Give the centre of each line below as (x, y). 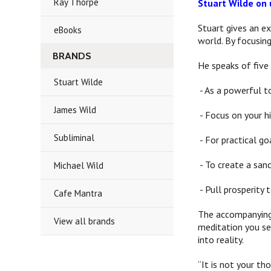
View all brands (85, 221)
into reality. (221, 240)
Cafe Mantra (78, 193)
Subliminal (74, 138)
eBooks (68, 30)
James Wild (75, 110)
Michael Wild (79, 165)
